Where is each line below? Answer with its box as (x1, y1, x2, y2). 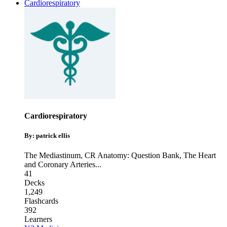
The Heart (183, 151, 216, 160)
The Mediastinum (24, 151, 81, 160)
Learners (24, 215, 52, 224)
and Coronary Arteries (24, 160, 95, 169)
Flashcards (24, 197, 58, 206)
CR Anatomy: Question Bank (85, 151, 179, 160)
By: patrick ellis (24, 132, 70, 140)
